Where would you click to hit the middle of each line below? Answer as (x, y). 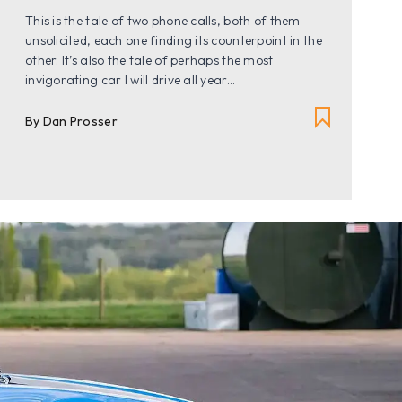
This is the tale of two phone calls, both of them (162, 21)
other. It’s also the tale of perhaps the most (149, 61)
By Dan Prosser (71, 122)
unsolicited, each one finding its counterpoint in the (173, 41)
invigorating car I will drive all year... (130, 80)
